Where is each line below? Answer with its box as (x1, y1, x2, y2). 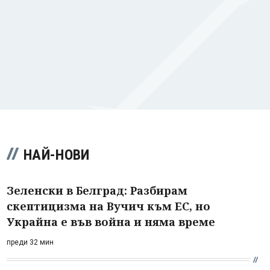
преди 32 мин (7, 237, 54, 246)
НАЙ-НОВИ (24, 146, 90, 163)
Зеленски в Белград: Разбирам (7, 183, 187, 198)
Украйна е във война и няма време (7, 214, 215, 229)
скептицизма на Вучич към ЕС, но (7, 198, 210, 213)
